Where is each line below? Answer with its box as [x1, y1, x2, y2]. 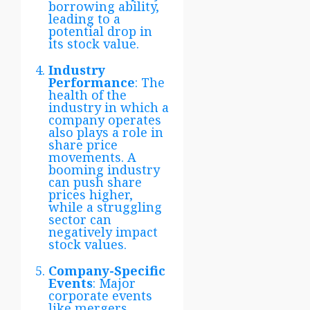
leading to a [48, 10, 120, 27]
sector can [48, 210, 111, 228]
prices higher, [48, 185, 133, 203]
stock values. [48, 235, 127, 253]
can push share [48, 173, 142, 190]
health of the [48, 86, 127, 103]
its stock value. [48, 35, 139, 52]
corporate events [48, 286, 152, 304]
